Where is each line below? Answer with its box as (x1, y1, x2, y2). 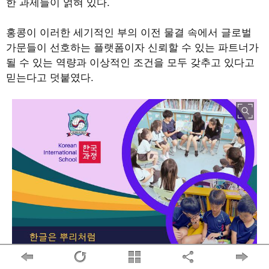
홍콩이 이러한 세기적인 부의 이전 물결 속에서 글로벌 (6, 24, 252, 40)
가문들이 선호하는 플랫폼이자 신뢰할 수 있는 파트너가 (6, 39, 259, 55)
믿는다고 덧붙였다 (6, 69, 91, 85)
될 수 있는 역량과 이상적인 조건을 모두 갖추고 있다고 (6, 54, 255, 70)
